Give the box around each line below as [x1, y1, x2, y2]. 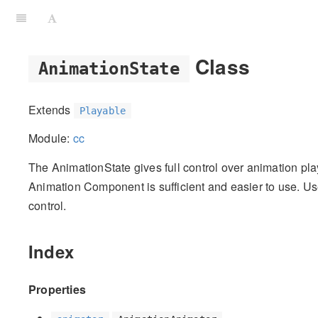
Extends [28, 101, 74, 118]
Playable [79, 104, 126, 116]
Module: [28, 130, 73, 147]
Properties [28, 280, 86, 297]
